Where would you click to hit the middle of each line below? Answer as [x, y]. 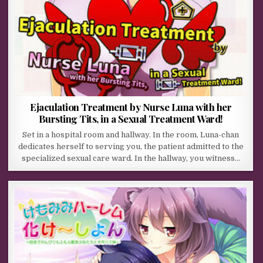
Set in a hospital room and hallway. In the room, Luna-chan [131, 134]
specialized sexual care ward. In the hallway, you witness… [131, 158]
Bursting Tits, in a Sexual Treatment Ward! [131, 118]
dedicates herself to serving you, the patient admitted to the [131, 146]
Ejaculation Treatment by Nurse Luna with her [131, 107]
